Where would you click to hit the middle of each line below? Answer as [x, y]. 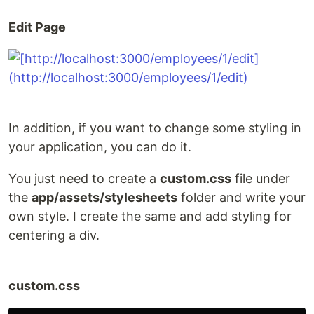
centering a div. [54, 235]
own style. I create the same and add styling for [150, 216]
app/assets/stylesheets [104, 197]
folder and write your [241, 197]
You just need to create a [84, 178]
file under [261, 178]
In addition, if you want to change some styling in [155, 128]
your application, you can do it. [100, 147]
